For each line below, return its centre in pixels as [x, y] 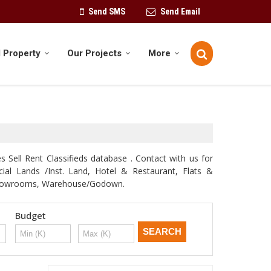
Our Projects [94, 54]
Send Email [180, 11]
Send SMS [107, 11]
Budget [30, 216]
